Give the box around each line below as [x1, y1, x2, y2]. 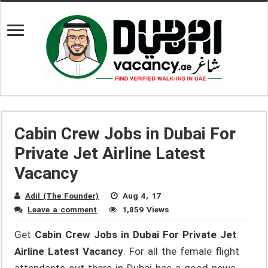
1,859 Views [122, 205, 169, 215]
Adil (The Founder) [25, 191, 99, 201]
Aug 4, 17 [123, 191, 162, 201]
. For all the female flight [123, 245, 240, 258]
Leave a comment [28, 205, 98, 215]
